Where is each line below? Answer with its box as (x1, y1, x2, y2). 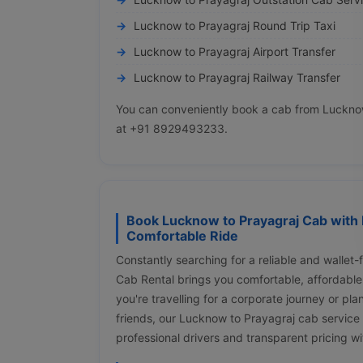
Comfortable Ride (126, 227, 238, 244)
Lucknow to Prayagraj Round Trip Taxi (134, 18, 335, 32)
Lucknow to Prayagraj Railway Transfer (134, 70, 340, 84)
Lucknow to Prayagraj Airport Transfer (134, 44, 335, 58)
